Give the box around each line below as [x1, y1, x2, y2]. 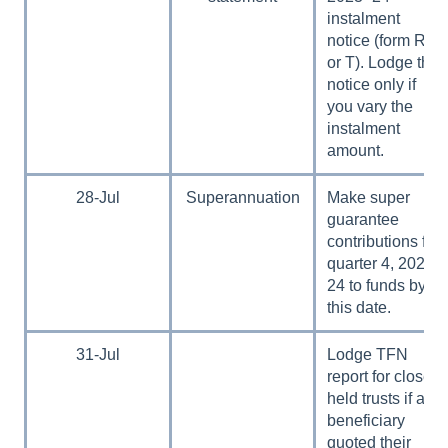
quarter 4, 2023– [327, 254, 444, 272]
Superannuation [185, 188, 300, 206]
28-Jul [76, 188, 120, 206]
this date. [327, 298, 392, 316]
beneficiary [327, 411, 406, 429]
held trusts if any [327, 389, 443, 407]
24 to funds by [327, 276, 427, 294]
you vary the [327, 97, 414, 115]
